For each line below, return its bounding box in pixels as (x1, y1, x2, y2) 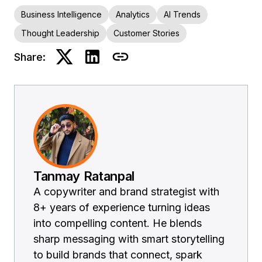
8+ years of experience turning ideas (33, 201, 210, 214)
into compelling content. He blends (33, 217, 202, 230)
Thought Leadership (21, 28, 99, 39)
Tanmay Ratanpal (33, 168, 135, 184)
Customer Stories (113, 28, 180, 39)
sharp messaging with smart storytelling (33, 233, 225, 246)
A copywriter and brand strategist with (33, 185, 219, 198)
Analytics (116, 9, 150, 20)
